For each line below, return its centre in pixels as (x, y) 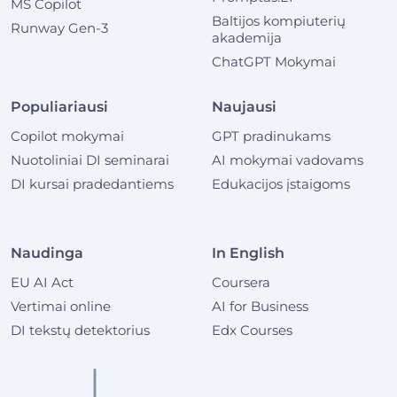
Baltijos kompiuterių (279, 20)
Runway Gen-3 (59, 27)
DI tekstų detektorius (80, 330)
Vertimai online (61, 306)
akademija (247, 37)
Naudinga (47, 253)
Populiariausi (59, 106)
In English (248, 253)
